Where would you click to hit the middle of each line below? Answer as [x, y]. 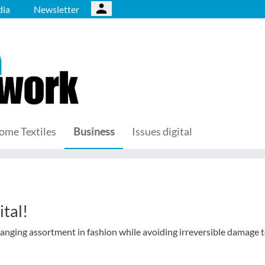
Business [94, 131]
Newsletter [56, 9]
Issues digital [162, 131]
